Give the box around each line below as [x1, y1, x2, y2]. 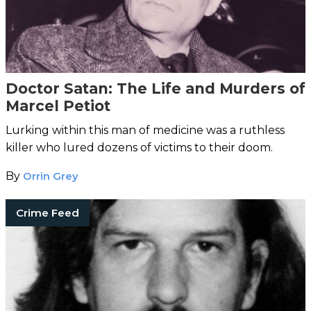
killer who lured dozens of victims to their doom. [6, 140, 273, 154]
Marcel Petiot [6, 96, 110, 115]
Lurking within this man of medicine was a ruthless [6, 123, 285, 137]
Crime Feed [16, 205, 79, 219]
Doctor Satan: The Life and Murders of [6, 79, 305, 97]
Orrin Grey [23, 169, 78, 183]
